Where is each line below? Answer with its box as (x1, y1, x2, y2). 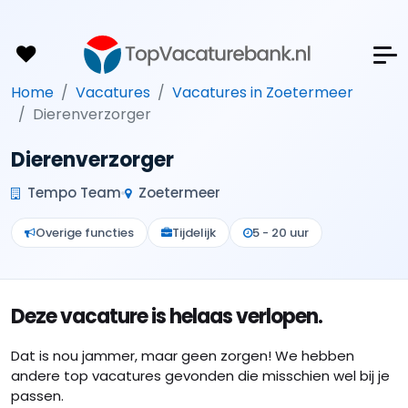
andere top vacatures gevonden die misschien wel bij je (11, 366, 390, 385)
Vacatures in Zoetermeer (172, 82, 353, 103)
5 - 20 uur (252, 224, 309, 241)
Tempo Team (24, 183, 121, 202)
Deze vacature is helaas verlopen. (11, 302, 322, 331)
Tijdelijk (172, 224, 216, 241)
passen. (11, 386, 64, 405)
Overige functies (36, 224, 134, 241)
